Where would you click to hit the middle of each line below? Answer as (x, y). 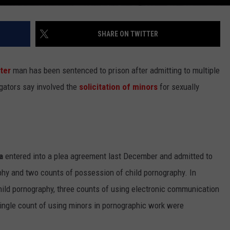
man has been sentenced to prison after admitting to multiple (115, 70)
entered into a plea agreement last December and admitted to (108, 156)
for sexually (178, 87)
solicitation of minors (118, 87)
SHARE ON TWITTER (128, 34)
